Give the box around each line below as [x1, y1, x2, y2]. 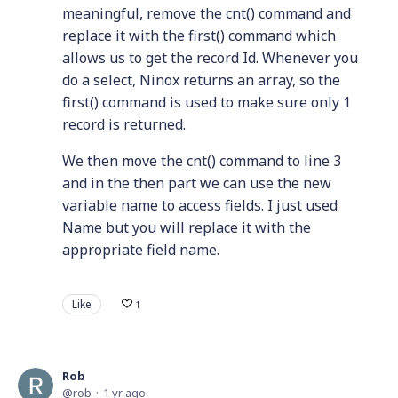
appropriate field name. [62, 240, 219, 259]
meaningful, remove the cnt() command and [62, 4, 351, 23]
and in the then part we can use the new [62, 173, 331, 193]
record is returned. [62, 115, 186, 134]
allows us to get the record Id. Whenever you [62, 48, 358, 68]
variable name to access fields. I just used [62, 195, 338, 215]
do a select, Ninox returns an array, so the [62, 70, 340, 90]
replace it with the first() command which [62, 26, 336, 45]
